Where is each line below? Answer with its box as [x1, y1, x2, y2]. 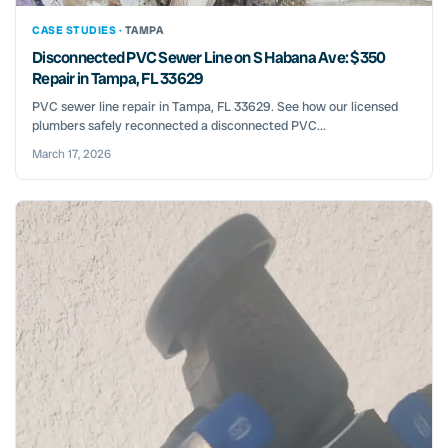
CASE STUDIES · [32, 23, 125, 38]
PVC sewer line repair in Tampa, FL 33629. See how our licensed [32, 98, 398, 116]
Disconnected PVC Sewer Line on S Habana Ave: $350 [32, 47, 386, 69]
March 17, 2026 [32, 146, 111, 163]
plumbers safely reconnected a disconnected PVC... [32, 117, 326, 135]
